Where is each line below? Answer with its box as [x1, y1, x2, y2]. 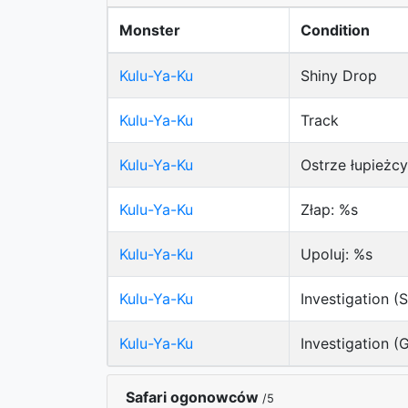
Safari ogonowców [126, 388, 262, 406]
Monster [119, 21, 180, 39]
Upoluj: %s [301, 245, 372, 263]
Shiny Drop [301, 66, 377, 85]
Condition [301, 21, 370, 39]
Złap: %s [301, 200, 358, 219]
